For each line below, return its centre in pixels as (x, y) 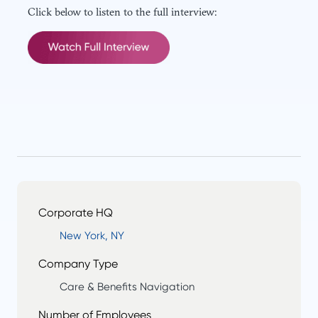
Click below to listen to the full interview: (122, 11)
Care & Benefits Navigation (127, 287)
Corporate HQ (76, 213)
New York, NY (92, 236)
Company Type (78, 264)
